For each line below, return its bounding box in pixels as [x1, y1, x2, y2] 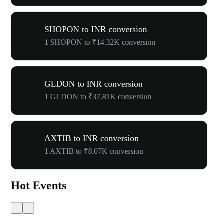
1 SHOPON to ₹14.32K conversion [44, 38, 155, 46]
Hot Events [11, 179, 66, 192]
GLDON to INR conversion [44, 79, 143, 89]
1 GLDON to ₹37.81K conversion [44, 92, 151, 101]
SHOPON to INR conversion [44, 24, 147, 34]
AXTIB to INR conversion [44, 133, 139, 143]
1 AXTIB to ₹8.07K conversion [44, 147, 143, 155]
